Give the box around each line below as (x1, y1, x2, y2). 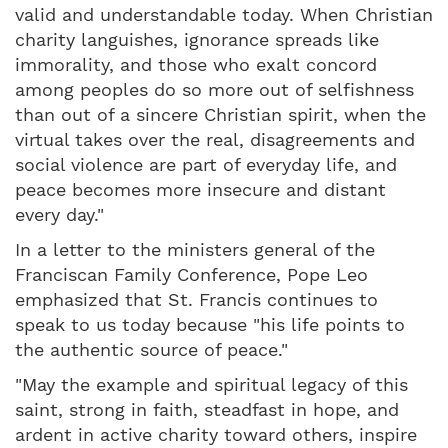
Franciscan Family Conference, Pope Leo (15, 263, 368, 285)
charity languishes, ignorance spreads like (15, 28, 379, 50)
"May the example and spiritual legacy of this (15, 373, 408, 395)
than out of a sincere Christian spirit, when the (15, 103, 426, 125)
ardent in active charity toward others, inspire (15, 423, 417, 445)
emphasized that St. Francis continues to (15, 288, 378, 310)
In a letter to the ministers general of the (15, 238, 375, 260)
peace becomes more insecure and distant (15, 178, 386, 200)
